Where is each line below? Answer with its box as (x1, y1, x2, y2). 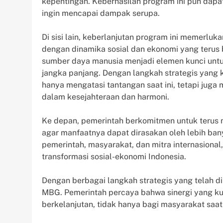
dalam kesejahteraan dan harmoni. (42, 92, 169, 102)
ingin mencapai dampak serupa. (42, 8, 160, 18)
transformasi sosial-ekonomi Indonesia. (42, 151, 186, 161)
